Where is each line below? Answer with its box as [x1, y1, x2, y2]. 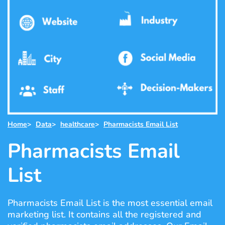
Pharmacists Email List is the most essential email [8, 197, 212, 209]
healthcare [60, 120, 95, 129]
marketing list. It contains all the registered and [8, 208, 201, 220]
